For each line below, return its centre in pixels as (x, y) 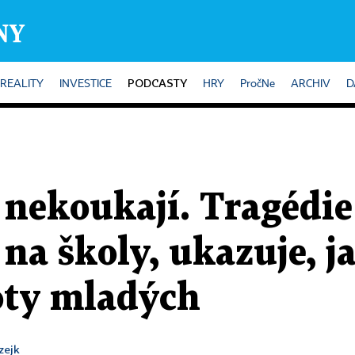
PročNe (258, 84)
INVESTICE (86, 84)
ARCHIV (311, 84)
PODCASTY (157, 83)
